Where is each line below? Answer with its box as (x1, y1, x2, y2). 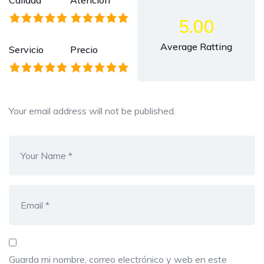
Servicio (9, 44, 44, 55)
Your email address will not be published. (9, 105, 176, 117)
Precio (70, 44, 98, 55)
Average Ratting (160, 41, 232, 52)
